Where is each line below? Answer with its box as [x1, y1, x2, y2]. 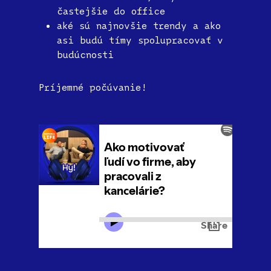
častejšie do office [57, 4, 165, 17]
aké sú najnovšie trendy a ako [57, 19, 221, 31]
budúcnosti [57, 48, 114, 60]
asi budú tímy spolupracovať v [57, 33, 223, 46]
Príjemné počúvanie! [39, 80, 147, 93]
